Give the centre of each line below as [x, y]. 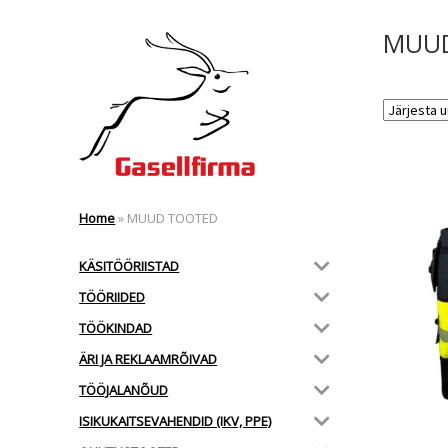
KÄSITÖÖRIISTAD [129, 265]
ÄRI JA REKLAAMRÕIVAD [148, 358]
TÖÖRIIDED [112, 296]
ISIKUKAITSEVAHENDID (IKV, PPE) [175, 420]
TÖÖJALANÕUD [124, 389]
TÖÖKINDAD [116, 327]
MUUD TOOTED [171, 218]
